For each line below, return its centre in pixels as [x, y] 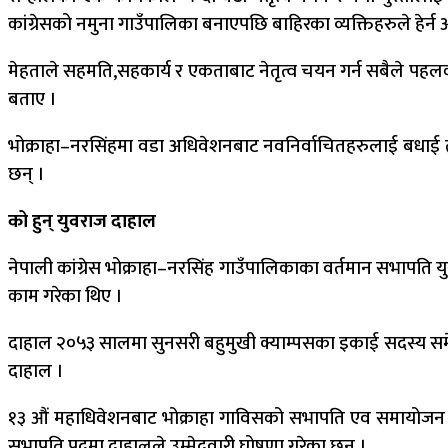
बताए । [32, 100]
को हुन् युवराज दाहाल [82, 222]
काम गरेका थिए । [65, 297]
